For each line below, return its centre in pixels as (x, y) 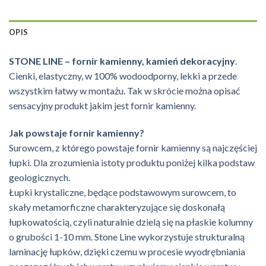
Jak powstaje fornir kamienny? (77, 132)
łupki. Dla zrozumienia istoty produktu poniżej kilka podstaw (132, 162)
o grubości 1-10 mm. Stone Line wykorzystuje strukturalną (127, 236)
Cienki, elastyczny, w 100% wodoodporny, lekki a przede (123, 75)
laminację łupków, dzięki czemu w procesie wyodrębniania (127, 251)
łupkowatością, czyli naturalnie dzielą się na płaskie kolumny (131, 221)
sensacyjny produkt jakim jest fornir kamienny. (102, 105)
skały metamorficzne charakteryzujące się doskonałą (117, 207)
